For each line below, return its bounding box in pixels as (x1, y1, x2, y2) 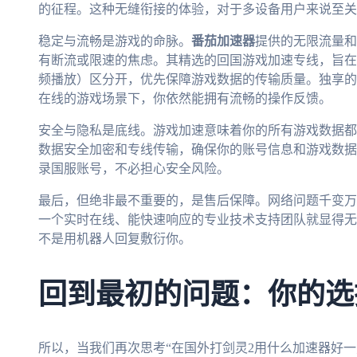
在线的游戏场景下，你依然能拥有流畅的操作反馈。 (38, 92, 331, 106)
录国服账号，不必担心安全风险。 (38, 162, 229, 176)
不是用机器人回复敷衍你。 (38, 232, 191, 246)
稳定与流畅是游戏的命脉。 (38, 34, 191, 49)
